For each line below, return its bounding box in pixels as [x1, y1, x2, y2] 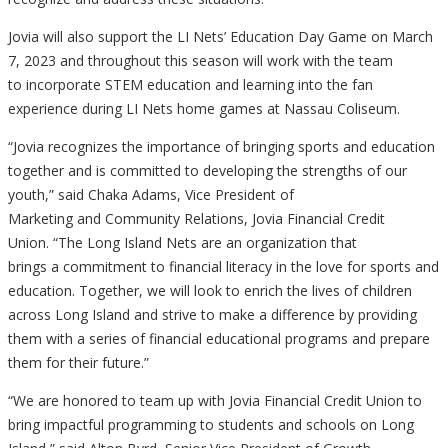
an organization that [226, 233, 357, 253]
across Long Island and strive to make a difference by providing [8, 305, 417, 325]
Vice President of [185, 185, 294, 205]
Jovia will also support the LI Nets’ [8, 27, 230, 47]
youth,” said [8, 185, 88, 205]
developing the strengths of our [203, 161, 407, 181]
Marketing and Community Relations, [8, 209, 252, 229]
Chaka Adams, [88, 185, 185, 205]
